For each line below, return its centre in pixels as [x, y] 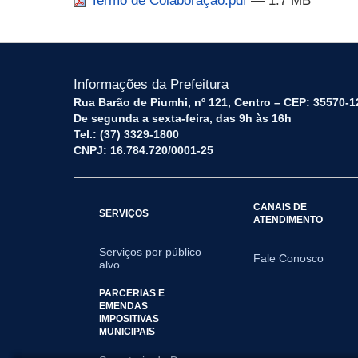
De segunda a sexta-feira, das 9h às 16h [183, 118]
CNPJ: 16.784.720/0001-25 [143, 150]
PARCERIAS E [132, 293]
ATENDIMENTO [288, 219]
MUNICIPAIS [127, 331]
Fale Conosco [289, 258]
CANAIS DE [280, 207]
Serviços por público [150, 252]
